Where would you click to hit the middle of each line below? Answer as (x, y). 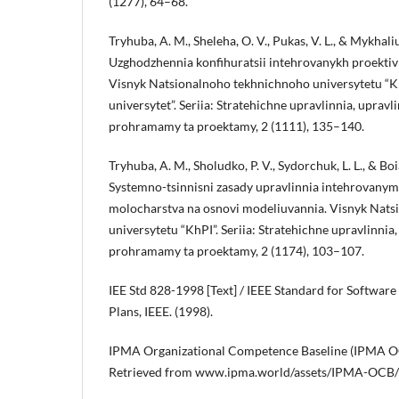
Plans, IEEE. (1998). (161, 312)
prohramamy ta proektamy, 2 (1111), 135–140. (236, 126)
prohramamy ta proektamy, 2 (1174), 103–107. (236, 251)
